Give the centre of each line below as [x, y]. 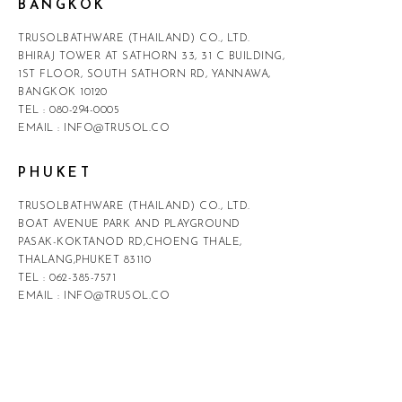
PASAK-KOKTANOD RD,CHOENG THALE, [130, 242]
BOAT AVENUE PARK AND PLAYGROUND [129, 224]
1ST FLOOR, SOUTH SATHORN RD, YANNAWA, [144, 75]
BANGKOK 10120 [63, 93]
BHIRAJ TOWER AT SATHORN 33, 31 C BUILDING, [151, 57]
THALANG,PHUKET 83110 [84, 260]
